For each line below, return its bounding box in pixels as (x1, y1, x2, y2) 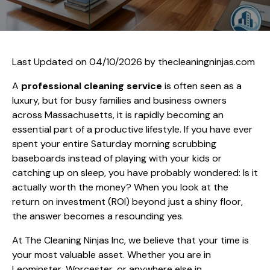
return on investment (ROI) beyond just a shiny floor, (12, 195, 243, 208)
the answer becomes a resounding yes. (12, 209, 184, 222)
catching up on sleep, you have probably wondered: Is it (12, 166, 258, 179)
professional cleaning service (21, 79, 162, 92)
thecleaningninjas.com (158, 55, 255, 68)
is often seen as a (162, 79, 242, 92)
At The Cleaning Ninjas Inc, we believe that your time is (12, 233, 249, 246)
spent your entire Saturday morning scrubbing (12, 137, 216, 150)
